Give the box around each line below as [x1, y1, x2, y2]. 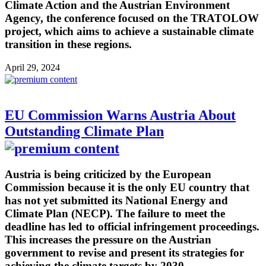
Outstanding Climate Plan [5, 123, 164, 139]
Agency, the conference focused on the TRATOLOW [5, 11, 259, 24]
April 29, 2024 [5, 62, 60, 72]
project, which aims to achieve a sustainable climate [5, 24, 254, 37]
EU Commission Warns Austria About [5, 107, 236, 123]
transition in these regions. [5, 37, 132, 50]
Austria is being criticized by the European [5, 168, 211, 181]
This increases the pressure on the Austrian [5, 233, 211, 246]
